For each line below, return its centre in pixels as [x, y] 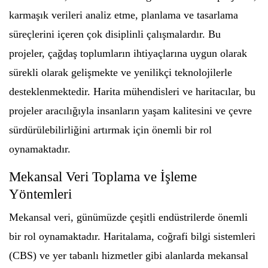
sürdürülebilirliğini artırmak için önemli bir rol [110, 130]
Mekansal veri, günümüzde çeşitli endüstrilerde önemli [128, 217]
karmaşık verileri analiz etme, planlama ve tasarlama [124, 15]
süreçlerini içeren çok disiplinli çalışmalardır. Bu [115, 34]
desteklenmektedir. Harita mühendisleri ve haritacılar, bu [132, 91]
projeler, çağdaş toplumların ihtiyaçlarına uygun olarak [128, 53]
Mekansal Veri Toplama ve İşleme [103, 176]
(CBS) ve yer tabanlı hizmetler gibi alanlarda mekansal [129, 255]
